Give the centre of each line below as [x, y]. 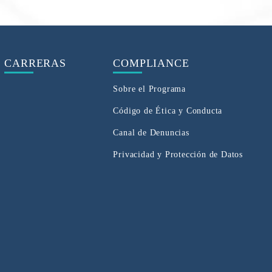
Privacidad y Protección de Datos [178, 154]
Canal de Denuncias [151, 132]
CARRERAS [35, 63]
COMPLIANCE [151, 63]
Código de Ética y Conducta [168, 110]
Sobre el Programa [149, 89]
